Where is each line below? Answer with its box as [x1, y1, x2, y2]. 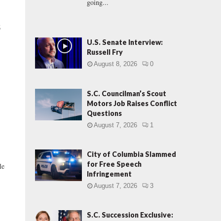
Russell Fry [87, 48, 123, 56]
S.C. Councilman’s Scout [87, 89, 166, 98]
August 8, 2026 [94, 60, 137, 68]
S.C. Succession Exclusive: [87, 211, 173, 220]
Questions [87, 109, 122, 118]
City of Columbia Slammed [87, 150, 176, 159]
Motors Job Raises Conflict [87, 99, 177, 108]
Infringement [87, 170, 132, 179]
